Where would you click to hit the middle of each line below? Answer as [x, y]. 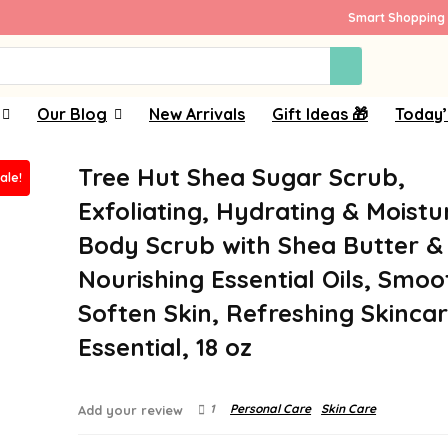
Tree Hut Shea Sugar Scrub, [242, 177]
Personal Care [271, 408]
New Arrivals [197, 114]
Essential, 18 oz [165, 347]
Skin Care [349, 408]
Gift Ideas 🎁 [320, 114]
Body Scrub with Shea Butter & [261, 245]
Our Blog [72, 114]
